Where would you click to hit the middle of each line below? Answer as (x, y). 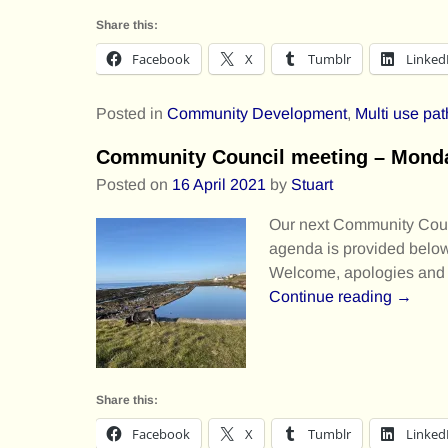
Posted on (134, 185)
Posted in (129, 114)
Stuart (312, 185)
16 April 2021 (219, 185)
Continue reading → (340, 297)
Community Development (257, 114)
